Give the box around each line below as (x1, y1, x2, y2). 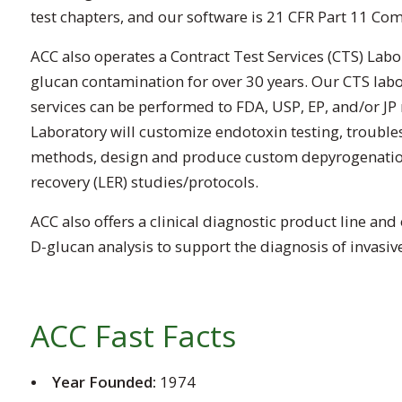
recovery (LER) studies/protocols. (30, 171, 258, 193)
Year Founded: (51, 371, 156, 393)
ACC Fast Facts (30, 315, 236, 357)
